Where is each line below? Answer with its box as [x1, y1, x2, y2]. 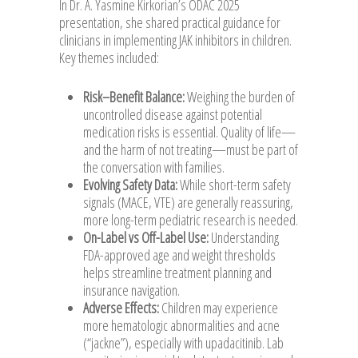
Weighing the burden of [185, 86, 295, 106]
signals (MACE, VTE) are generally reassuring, [83, 192, 293, 212]
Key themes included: [59, 47, 159, 67]
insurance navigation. [83, 280, 180, 300]
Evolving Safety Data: [83, 174, 177, 194]
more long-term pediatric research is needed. [83, 209, 298, 229]
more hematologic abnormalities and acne [83, 315, 280, 335]
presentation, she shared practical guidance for [59, 12, 280, 32]
